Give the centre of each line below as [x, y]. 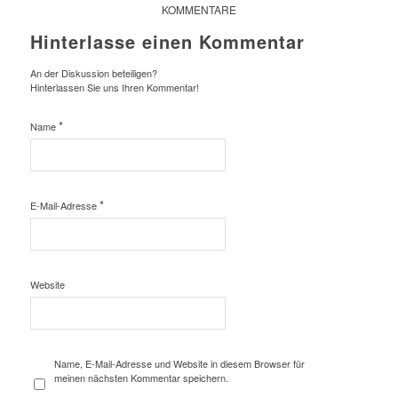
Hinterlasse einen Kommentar [167, 41]
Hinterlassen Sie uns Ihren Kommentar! [114, 87]
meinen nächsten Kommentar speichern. [142, 377]
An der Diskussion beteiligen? [93, 72]
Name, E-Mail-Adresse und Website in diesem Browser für [180, 363]
